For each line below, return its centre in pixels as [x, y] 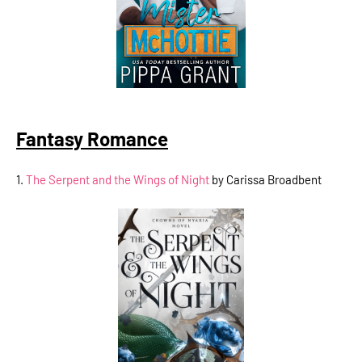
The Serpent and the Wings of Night [118, 180]
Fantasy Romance [92, 139]
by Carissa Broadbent [265, 180]
